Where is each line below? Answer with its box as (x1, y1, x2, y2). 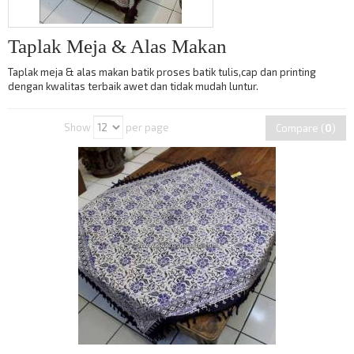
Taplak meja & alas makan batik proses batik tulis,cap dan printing (8, 66, 316, 78)
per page (126, 121, 169, 134)
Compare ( (276, 122, 325, 134)
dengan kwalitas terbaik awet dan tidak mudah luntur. (8, 80, 258, 92)
